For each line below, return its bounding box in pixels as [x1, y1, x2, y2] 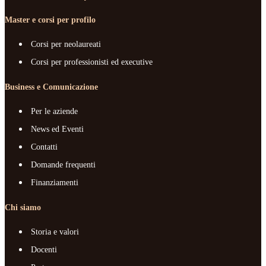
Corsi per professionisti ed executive [31, 58, 153, 67]
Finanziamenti [31, 178, 78, 188]
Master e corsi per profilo [5, 15, 96, 25]
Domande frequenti [31, 160, 96, 170]
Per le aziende [31, 107, 78, 116]
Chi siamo [5, 203, 41, 213]
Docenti [31, 245, 57, 255]
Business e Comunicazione [5, 83, 98, 92]
